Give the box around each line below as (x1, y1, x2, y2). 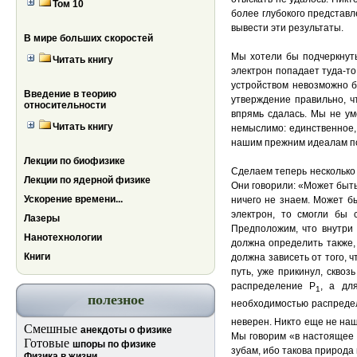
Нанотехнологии (24, 232, 102, 243)
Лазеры (24, 213, 60, 224)
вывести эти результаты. (231, 22, 343, 33)
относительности (24, 100, 106, 111)
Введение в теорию (24, 88, 116, 100)
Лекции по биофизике (24, 155, 125, 167)
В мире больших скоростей (24, 33, 153, 44)
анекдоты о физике (80, 324, 172, 335)
